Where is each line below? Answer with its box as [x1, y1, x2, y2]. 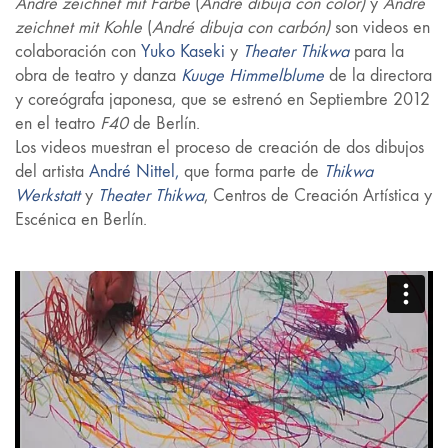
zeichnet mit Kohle [15, 16, 142, 38]
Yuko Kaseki [141, 40, 225, 62]
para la [349, 40, 404, 62]
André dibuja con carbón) [152, 16, 330, 38]
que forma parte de [179, 160, 324, 182]
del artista [15, 160, 89, 182]
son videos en [330, 16, 430, 38]
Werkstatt [15, 184, 80, 206]
